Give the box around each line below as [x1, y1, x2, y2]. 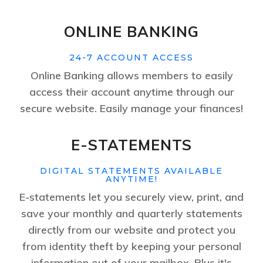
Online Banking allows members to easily [30, 69, 233, 83]
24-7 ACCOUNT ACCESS [69, 52, 194, 63]
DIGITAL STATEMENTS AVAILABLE [40, 166, 223, 177]
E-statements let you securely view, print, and [19, 190, 244, 204]
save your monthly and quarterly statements [21, 207, 242, 221]
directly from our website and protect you [28, 223, 235, 237]
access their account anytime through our [29, 85, 234, 99]
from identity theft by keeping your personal [22, 240, 241, 254]
